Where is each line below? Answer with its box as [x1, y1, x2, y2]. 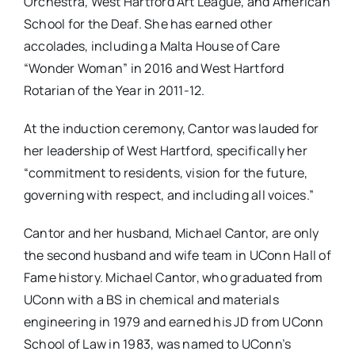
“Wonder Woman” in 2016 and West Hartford [23, 59, 284, 78]
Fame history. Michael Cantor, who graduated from [23, 269, 323, 287]
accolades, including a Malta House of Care [23, 37, 281, 55]
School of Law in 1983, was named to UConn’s [23, 335, 292, 353]
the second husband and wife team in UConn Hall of [23, 246, 331, 265]
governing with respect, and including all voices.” [23, 186, 314, 204]
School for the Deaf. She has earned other [23, 15, 273, 33]
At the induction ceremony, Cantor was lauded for [23, 120, 319, 138]
